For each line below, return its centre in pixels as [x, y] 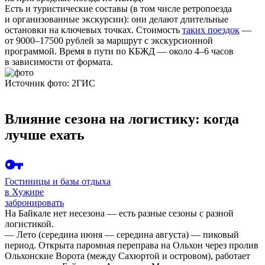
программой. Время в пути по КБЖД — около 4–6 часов [119, 51]
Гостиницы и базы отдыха [58, 182]
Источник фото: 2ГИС [50, 83]
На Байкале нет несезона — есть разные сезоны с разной [119, 214]
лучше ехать [45, 135]
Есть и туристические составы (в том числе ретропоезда [118, 9]
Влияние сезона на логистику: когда [122, 119]
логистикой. [29, 224]
